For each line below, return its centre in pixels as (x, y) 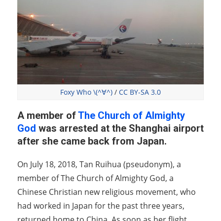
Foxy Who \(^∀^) (86, 92)
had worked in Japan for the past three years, (101, 205)
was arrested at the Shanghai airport (120, 128)
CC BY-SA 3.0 (139, 92)
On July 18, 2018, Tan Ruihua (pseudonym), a (99, 164)
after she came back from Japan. (92, 141)
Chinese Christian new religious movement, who (107, 192)
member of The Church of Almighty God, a (95, 178)
